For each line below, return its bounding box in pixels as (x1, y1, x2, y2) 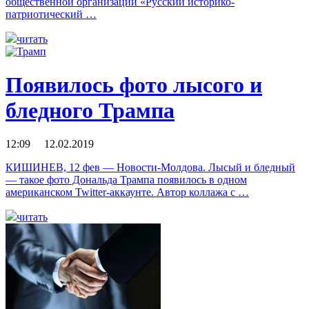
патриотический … (6, 8, 97, 20)
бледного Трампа (6, 97, 175, 123)
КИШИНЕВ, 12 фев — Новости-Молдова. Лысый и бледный (6, 161, 295, 174)
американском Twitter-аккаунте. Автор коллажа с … (6, 186, 249, 199)
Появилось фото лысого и (6, 72, 262, 97)
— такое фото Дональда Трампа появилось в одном (6, 174, 247, 186)
